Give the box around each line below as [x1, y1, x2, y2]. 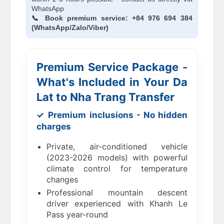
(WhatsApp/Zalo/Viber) [31, 23, 109, 32]
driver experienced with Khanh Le [46, 198, 187, 209]
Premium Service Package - [36, 60, 187, 74]
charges [36, 121, 71, 132]
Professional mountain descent [46, 187, 187, 198]
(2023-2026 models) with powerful [46, 152, 187, 163]
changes [46, 174, 78, 185]
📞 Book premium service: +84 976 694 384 [31, 14, 192, 22]
